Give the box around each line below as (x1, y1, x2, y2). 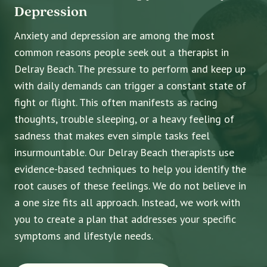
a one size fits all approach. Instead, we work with (14, 195, 240, 209)
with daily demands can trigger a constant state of (14, 78, 246, 92)
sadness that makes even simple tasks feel (14, 128, 210, 142)
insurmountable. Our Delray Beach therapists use (14, 145, 234, 159)
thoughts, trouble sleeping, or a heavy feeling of (14, 111, 234, 126)
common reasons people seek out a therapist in (14, 45, 229, 59)
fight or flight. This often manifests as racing (14, 95, 218, 109)
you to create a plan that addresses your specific (14, 212, 236, 226)
